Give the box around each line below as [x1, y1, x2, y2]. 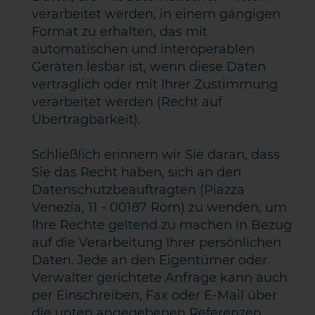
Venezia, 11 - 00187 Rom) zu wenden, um [32, 200, 288, 215]
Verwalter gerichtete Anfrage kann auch [32, 270, 288, 285]
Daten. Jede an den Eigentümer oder [32, 252, 268, 268]
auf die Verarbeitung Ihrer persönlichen [32, 235, 282, 250]
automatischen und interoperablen [32, 41, 255, 57]
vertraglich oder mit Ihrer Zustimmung [32, 77, 278, 92]
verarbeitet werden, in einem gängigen [32, 6, 281, 22]
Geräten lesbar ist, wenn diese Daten [32, 59, 266, 75]
